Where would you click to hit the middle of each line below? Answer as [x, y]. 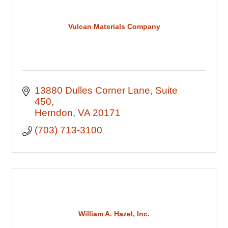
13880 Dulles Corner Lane [92, 90]
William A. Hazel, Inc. [114, 213]
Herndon [53, 113]
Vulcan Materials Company [114, 26]
